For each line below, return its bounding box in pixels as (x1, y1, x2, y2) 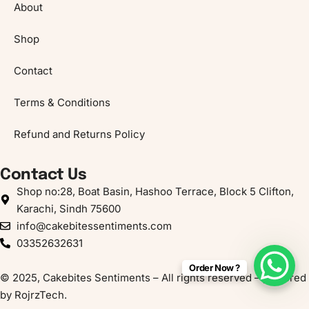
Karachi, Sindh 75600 (16, 201, 121, 215)
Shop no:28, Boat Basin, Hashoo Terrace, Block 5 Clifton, (16, 184, 294, 198)
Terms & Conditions (14, 95, 110, 109)
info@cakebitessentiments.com (16, 219, 172, 232)
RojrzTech (14, 288, 64, 301)
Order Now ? (189, 262, 240, 273)
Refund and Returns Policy (14, 127, 145, 141)
